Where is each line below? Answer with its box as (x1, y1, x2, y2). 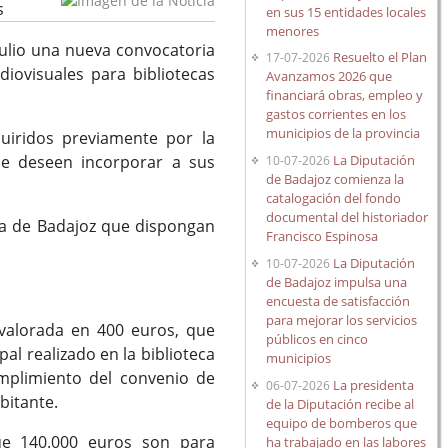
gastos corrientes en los (266, 105, 407, 124)
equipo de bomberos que (266, 413, 418, 432)
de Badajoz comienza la (266, 170, 405, 189)
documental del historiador (266, 208, 429, 227)
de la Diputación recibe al (266, 394, 415, 413)
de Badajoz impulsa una (266, 272, 408, 291)
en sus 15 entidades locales (266, 2, 427, 21)
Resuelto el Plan (333, 48, 428, 67)
